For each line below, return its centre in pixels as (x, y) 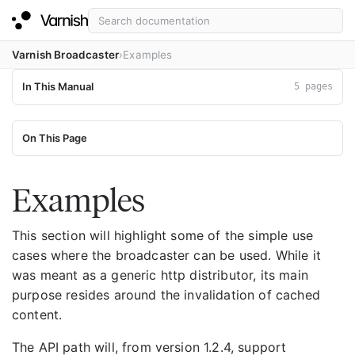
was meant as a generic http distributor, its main (160, 275)
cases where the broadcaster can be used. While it (166, 255)
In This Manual (58, 86)
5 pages (313, 86)
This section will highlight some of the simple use (163, 235)
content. (37, 315)
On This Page (55, 138)
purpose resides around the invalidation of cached (166, 295)
